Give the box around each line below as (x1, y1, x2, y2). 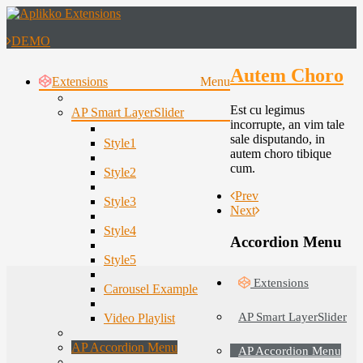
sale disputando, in (230, 131, 325, 146)
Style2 (104, 165, 136, 179)
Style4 (104, 224, 136, 237)
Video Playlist (104, 311, 175, 325)
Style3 (104, 194, 136, 208)
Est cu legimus (230, 102, 305, 117)
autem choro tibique (230, 146, 331, 160)
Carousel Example (104, 282, 198, 296)
